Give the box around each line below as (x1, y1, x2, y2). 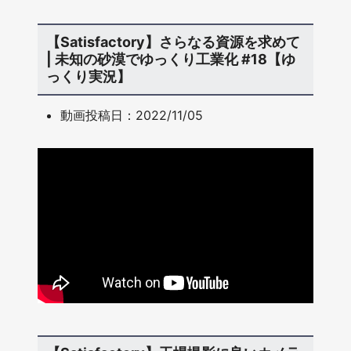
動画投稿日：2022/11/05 (60, 107, 204, 123)
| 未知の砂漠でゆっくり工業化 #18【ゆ (45, 51, 295, 68)
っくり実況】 (45, 68, 131, 85)
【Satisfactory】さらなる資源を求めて (45, 34, 300, 51)
